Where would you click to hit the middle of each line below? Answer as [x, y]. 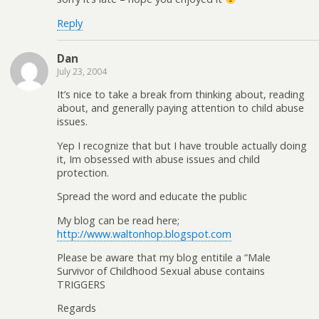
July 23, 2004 [82, 71]
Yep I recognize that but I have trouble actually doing [182, 145]
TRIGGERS [81, 284]
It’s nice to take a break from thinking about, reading [181, 95]
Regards [77, 308]
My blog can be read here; [118, 220]
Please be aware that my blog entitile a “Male [164, 257]
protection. [83, 172]
